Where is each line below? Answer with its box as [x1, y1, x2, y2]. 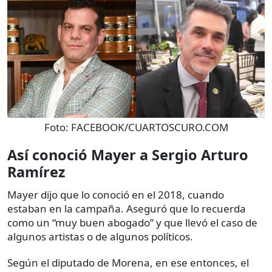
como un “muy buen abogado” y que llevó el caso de [7, 215, 257, 229]
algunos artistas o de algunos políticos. [7, 229, 193, 243]
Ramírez [7, 161, 65, 182]
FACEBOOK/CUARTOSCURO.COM [70, 120, 228, 134]
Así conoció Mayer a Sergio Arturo [7, 144, 248, 165]
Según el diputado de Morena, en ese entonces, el [7, 255, 249, 270]
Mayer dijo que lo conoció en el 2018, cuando [7, 187, 224, 202]
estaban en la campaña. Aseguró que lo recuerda [7, 201, 246, 216]
